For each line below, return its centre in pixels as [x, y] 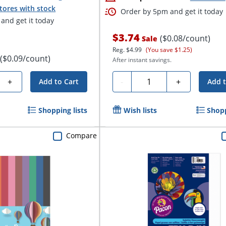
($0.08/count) [185, 38]
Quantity [151, 80]
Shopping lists [63, 110]
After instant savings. [142, 60]
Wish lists [140, 110]
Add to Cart [59, 81]
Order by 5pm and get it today [172, 12]
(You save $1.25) [169, 49]
